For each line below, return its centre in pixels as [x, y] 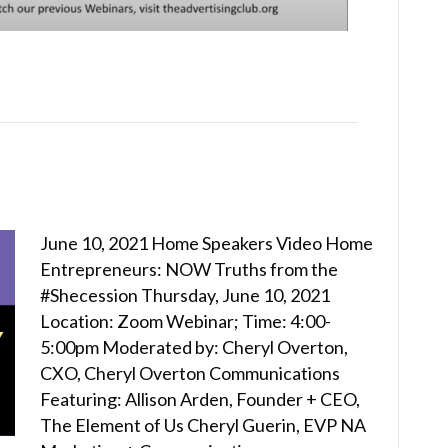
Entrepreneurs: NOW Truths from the [189, 268]
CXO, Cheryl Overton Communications [190, 372]
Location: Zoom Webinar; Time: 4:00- [185, 320]
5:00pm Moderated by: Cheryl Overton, [194, 346]
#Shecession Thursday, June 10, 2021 [185, 294]
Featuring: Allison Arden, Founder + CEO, [200, 398]
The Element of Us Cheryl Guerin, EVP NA [203, 424]
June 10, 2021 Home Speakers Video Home [206, 242]
